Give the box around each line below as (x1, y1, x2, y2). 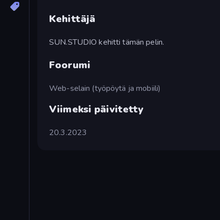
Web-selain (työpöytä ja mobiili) (49, 82, 161, 94)
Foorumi (49, 58, 90, 72)
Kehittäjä (49, 12, 96, 26)
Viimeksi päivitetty (49, 102, 144, 116)
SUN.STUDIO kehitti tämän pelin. (49, 36, 165, 48)
